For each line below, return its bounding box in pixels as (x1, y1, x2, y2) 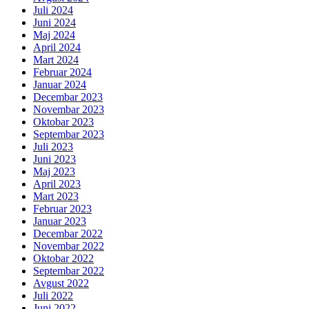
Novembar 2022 (33, 240, 104, 252)
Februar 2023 (33, 203, 92, 215)
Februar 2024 (33, 66, 92, 79)
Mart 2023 (33, 190, 79, 203)
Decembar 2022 (33, 228, 103, 240)
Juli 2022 (33, 290, 73, 302)
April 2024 (33, 41, 81, 54)
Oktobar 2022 (33, 252, 94, 265)
